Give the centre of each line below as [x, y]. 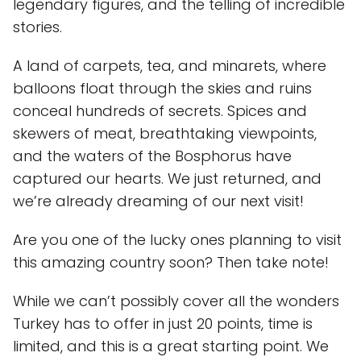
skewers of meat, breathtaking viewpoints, [165, 133]
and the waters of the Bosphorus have [152, 156]
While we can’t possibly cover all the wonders [176, 301]
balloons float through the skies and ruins [162, 88]
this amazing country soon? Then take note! [171, 262]
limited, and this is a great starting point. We [171, 346]
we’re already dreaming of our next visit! [158, 201]
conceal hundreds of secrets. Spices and [160, 111]
